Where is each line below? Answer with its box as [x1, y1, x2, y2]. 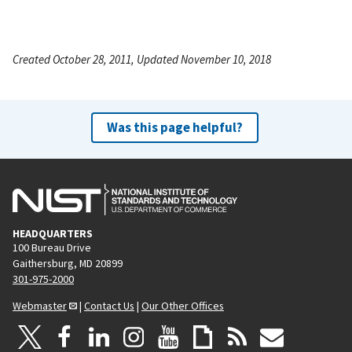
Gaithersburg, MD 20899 [13, 255, 123, 270]
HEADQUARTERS [13, 225, 93, 240]
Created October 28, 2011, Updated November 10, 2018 [13, 51, 271, 67]
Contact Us [84, 298, 134, 313]
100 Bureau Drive [13, 240, 91, 255]
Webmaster [13, 298, 67, 313]
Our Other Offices [141, 298, 224, 313]
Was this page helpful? [106, 118, 243, 136]
